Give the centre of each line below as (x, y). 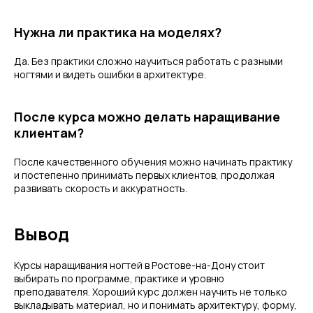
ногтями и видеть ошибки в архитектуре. (110, 74)
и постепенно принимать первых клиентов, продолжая (144, 175)
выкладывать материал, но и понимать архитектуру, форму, (155, 305)
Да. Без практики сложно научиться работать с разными (148, 61)
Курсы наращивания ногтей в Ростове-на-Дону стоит (139, 265)
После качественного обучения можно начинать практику (153, 162)
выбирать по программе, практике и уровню (119, 278)
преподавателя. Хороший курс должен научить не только (151, 292)
